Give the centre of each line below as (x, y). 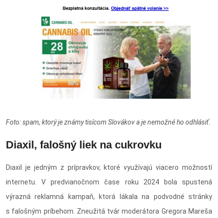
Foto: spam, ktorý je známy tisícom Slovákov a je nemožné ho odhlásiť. (108, 122)
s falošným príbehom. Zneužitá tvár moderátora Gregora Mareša (109, 211)
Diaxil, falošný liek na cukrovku (84, 145)
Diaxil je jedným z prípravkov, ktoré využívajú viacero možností (109, 168)
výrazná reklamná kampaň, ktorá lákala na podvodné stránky (109, 197)
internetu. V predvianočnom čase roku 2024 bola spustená (109, 182)
